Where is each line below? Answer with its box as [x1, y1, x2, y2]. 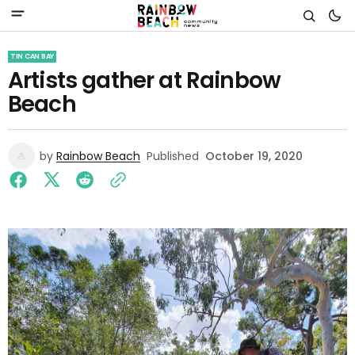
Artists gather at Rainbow [8, 65, 281, 96]
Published [147, 148, 199, 164]
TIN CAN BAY [10, 52, 55, 61]
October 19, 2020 [205, 148, 303, 164]
